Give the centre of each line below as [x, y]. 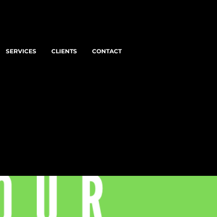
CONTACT [107, 51]
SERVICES [21, 51]
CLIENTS [64, 51]
